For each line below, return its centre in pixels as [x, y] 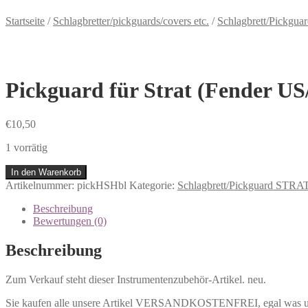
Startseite [25, 21]
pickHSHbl [102, 185]
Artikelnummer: [41, 185]
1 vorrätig [26, 147]
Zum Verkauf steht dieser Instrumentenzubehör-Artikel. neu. [136, 279]
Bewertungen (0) [70, 221]
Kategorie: [153, 185]
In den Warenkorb [46, 172]
